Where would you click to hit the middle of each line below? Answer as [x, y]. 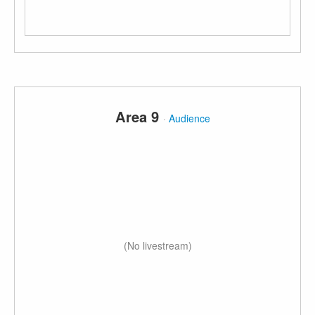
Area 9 [140, 116]
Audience [190, 118]
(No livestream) [157, 245]
